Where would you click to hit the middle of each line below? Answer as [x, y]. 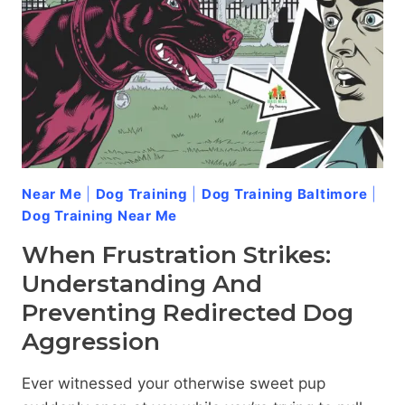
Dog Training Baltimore [284, 193]
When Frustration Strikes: [176, 254]
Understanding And [142, 283]
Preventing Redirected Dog [188, 312]
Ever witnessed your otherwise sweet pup [174, 383]
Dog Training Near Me [99, 215]
